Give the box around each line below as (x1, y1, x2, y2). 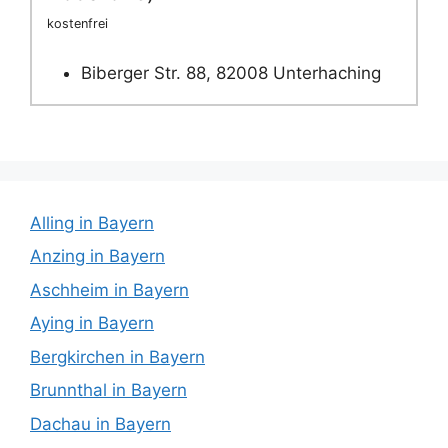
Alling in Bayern (30, 212, 154, 233)
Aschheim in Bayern (30, 279, 189, 300)
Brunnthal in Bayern (30, 380, 187, 401)
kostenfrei (47, 16, 108, 32)
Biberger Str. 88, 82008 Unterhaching (81, 62, 381, 83)
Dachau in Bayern (30, 413, 171, 434)
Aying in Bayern (30, 313, 154, 334)
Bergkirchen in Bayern (30, 346, 205, 367)
